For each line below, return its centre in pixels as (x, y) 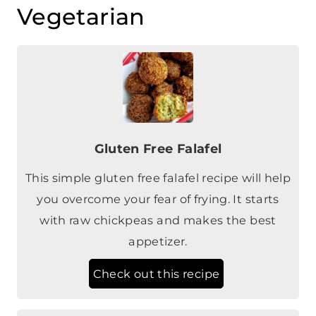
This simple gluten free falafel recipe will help (158, 135)
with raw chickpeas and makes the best (158, 177)
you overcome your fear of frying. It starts (158, 156)
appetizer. (158, 199)
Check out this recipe (156, 231)
